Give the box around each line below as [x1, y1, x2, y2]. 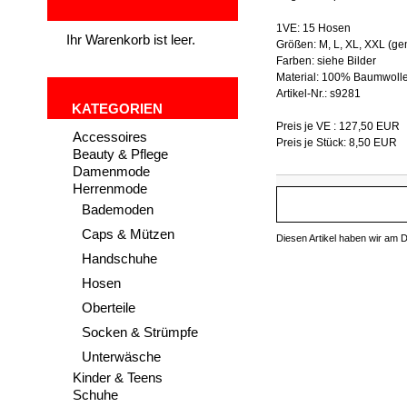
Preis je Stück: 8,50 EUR [276, 136, 397, 149]
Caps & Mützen [82, 226, 174, 242]
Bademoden [82, 202, 154, 217]
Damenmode [73, 164, 150, 179]
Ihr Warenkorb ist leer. [66, 32, 195, 47]
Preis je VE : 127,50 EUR [276, 120, 400, 133]
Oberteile [82, 300, 135, 315]
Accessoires [73, 129, 147, 144]
